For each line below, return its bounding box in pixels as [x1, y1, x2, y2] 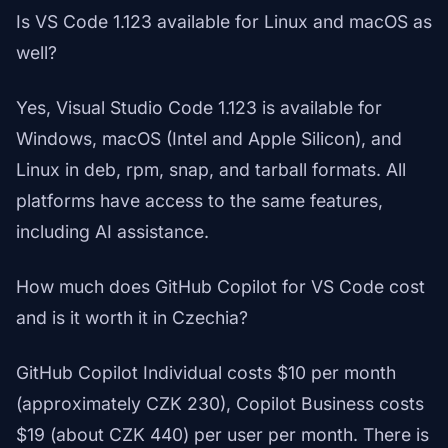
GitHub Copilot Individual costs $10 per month [16, 362, 396, 384]
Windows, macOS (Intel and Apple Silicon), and [16, 128, 402, 150]
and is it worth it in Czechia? [16, 307, 248, 329]
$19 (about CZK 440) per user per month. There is [16, 424, 429, 446]
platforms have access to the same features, [16, 190, 383, 212]
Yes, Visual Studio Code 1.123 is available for [16, 97, 382, 119]
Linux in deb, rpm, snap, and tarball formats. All [16, 159, 406, 181]
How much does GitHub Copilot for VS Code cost [16, 276, 425, 298]
